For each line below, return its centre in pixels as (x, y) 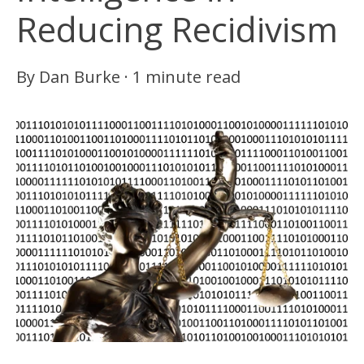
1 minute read (186, 77)
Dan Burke (80, 77)
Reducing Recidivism (177, 29)
